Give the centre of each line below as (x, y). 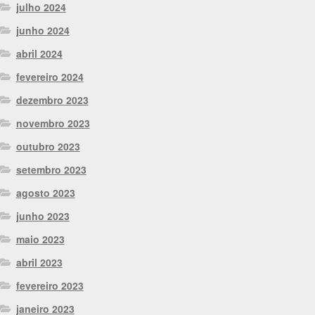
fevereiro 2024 (50, 77)
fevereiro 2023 (50, 286)
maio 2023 (40, 239)
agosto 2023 (45, 193)
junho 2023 (43, 216)
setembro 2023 (51, 170)
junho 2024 (43, 31)
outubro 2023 (48, 147)
